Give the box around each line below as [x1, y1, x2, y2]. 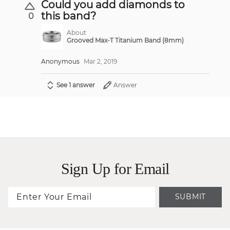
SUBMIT [175, 192, 206, 202]
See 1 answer [56, 81, 95, 89]
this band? [41, 9, 96, 22]
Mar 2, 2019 [84, 57, 117, 65]
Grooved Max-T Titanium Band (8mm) [67, 36, 184, 44]
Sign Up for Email [61, 160, 169, 177]
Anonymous [41, 57, 80, 65]
